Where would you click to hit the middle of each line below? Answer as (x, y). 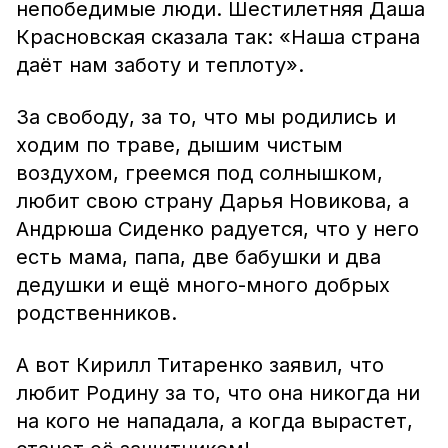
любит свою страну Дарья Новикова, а (212, 201)
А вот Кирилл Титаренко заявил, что (200, 365)
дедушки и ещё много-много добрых (203, 285)
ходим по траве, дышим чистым (179, 145)
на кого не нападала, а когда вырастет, (214, 421)
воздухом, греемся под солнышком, (199, 173)
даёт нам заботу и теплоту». (160, 65)
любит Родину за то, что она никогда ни (218, 393)
